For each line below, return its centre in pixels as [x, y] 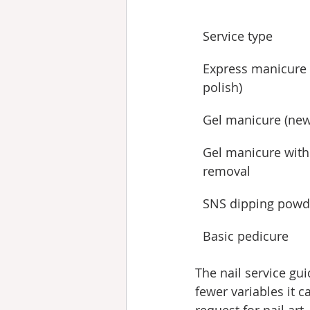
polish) [222, 87]
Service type [238, 36]
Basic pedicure [246, 236]
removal [227, 171]
